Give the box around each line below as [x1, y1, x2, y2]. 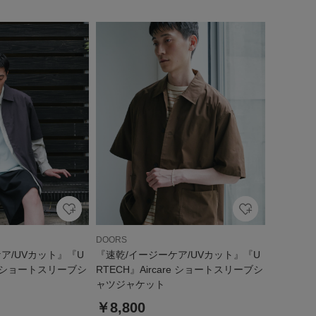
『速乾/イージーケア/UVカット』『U [96, 249, 260, 260]
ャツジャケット [96, 279, 165, 290]
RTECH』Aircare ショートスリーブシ [96, 264, 263, 275]
